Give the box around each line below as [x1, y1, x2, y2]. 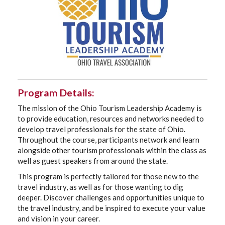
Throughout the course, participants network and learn [18, 135, 199, 144]
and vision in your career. [18, 214, 100, 223]
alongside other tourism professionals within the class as [18, 146, 206, 155]
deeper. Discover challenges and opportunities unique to [18, 193, 204, 202]
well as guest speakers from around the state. [18, 156, 169, 165]
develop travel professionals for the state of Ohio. [18, 125, 185, 134]
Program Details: [18, 87, 94, 98]
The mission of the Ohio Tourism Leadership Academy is [18, 103, 202, 113]
